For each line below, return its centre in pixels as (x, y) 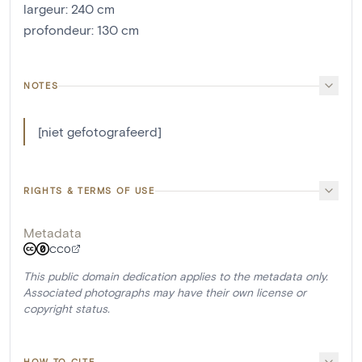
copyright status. (67, 308)
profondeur (57, 29)
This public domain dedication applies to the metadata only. (176, 276)
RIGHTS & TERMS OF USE (89, 190)
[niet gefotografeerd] (100, 131)
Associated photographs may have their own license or (165, 292)
